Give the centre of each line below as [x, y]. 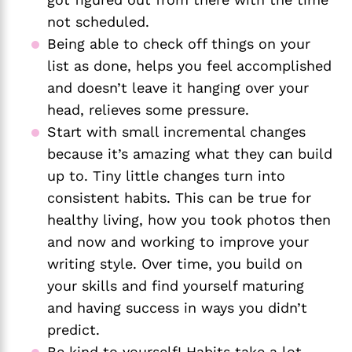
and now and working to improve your [178, 241]
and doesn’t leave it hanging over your [178, 87]
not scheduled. [98, 21]
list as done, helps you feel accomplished [189, 65]
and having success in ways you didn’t [177, 307]
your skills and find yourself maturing [176, 285]
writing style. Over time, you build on [175, 263]
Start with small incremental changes [176, 131]
